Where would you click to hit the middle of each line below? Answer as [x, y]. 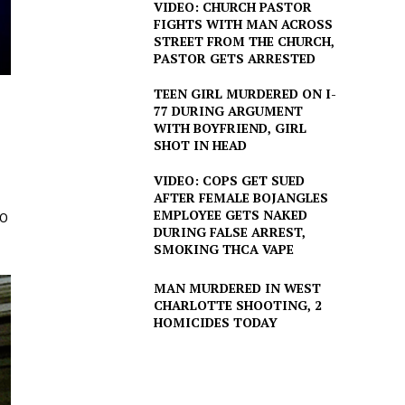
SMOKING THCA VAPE [223, 250]
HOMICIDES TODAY [215, 323]
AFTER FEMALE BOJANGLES [240, 198]
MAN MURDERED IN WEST [237, 288]
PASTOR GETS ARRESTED [234, 59]
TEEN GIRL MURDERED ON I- [245, 94]
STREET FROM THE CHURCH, [244, 42]
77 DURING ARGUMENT [228, 111]
